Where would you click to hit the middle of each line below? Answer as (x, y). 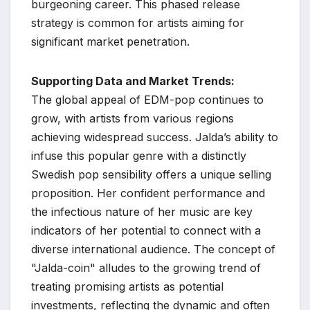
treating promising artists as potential (127, 286)
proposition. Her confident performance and (148, 193)
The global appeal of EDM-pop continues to (147, 99)
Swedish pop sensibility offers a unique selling (151, 174)
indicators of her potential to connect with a (146, 230)
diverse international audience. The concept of (153, 249)
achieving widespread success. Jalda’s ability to (155, 137)
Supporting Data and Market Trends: (133, 81)
